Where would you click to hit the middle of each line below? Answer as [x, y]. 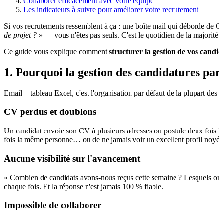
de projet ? [20, 35]
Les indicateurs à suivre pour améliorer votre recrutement [111, 9]
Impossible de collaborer [53, 205]
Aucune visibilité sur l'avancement [72, 158]
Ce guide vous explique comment [56, 51]
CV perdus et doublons [50, 112]
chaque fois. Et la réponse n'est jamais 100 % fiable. [84, 186]
